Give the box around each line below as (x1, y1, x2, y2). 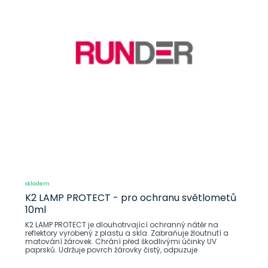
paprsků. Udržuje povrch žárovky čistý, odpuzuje (25, 244, 197, 255)
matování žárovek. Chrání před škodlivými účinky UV (25, 236, 217, 246)
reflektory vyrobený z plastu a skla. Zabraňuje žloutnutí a (25, 227, 229, 238)
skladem (25, 179, 50, 187)
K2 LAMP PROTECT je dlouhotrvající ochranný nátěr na (25, 219, 218, 230)
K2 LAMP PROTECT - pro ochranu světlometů (25, 190, 236, 205)
